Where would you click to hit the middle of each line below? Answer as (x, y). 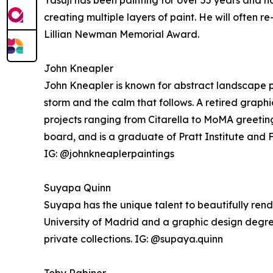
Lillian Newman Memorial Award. (122, 34)
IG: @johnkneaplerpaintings (109, 154)
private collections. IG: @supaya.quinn (133, 239)
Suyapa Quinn (77, 188)
